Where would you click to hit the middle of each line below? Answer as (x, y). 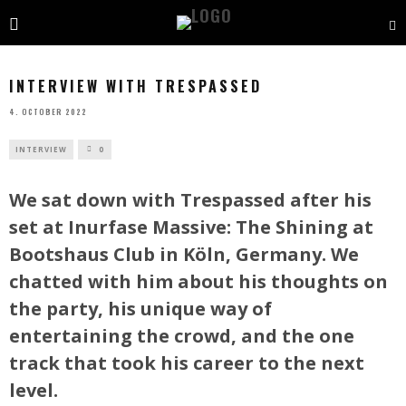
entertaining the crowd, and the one (182, 335)
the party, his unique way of (140, 308)
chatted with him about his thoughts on (198, 281)
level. (34, 390)
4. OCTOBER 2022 (48, 111)
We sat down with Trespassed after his (190, 199)
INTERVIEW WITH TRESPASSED (135, 86)
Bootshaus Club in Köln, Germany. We (184, 254)
